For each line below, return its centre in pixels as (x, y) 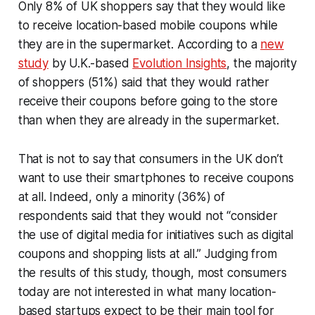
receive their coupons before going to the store (148, 101)
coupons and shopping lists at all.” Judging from (147, 253)
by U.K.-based (90, 63)
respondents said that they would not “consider (148, 216)
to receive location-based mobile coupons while (148, 25)
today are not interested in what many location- (147, 291)
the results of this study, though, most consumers (152, 272)
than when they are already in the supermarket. (148, 120)
